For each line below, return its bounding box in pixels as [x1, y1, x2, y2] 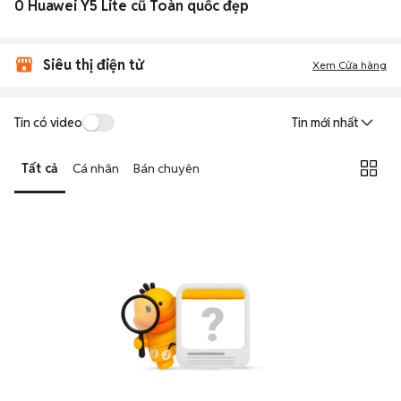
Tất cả [21, 159, 58, 176]
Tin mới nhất [292, 115, 358, 131]
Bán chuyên [133, 159, 200, 176]
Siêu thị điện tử [43, 55, 143, 74]
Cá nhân [73, 159, 119, 176]
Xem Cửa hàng [312, 58, 387, 72]
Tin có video [14, 114, 82, 131]
